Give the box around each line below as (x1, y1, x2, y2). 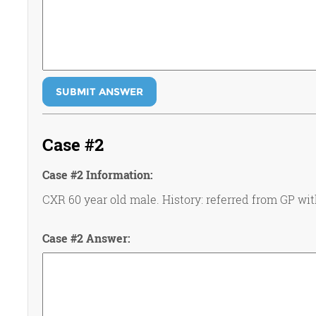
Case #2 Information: (42, 167, 153, 182)
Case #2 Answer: (42, 231, 130, 245)
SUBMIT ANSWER (55, 85, 143, 98)
